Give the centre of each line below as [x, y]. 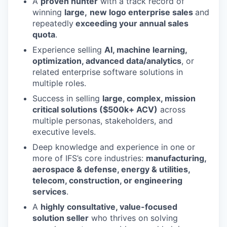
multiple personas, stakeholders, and [103, 120]
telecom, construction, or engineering [107, 180]
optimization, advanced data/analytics [107, 61]
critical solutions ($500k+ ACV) [95, 109]
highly [52, 206]
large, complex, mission [149, 98]
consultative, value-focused [122, 206]
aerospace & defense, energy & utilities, [111, 169]
